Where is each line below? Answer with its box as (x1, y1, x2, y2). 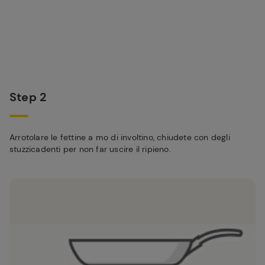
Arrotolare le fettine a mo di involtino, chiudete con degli (9, 132, 230, 143)
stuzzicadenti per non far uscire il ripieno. (9, 144, 171, 154)
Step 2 (9, 89, 47, 105)
